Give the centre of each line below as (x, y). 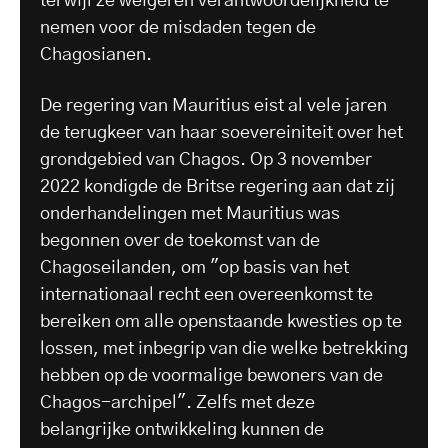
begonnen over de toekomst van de (180, 240)
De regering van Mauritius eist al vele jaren (213, 105)
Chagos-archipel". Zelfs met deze (177, 402)
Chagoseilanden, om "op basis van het (194, 267)
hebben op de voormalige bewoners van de (211, 375)
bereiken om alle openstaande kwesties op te (221, 321)
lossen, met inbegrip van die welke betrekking (224, 348)
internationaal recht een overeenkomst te (206, 294)
